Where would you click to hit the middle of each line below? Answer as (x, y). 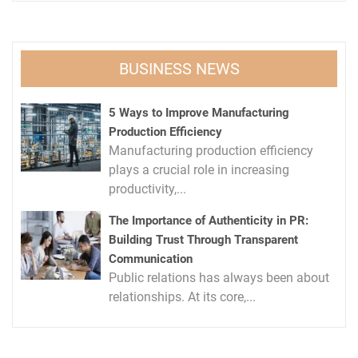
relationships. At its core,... (182, 296)
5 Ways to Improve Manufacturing (199, 112)
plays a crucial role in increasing (199, 169)
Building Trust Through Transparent (203, 239)
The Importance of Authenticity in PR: (209, 220)
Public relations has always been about (219, 277)
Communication (151, 259)
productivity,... (147, 189)
